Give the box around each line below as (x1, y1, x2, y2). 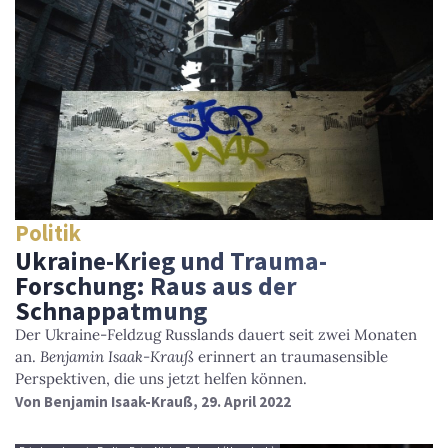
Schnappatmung (15, 294, 207, 327)
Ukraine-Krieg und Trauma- (15, 244, 327, 277)
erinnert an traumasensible (194, 346, 388, 366)
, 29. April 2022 (193, 391, 291, 411)
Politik (15, 219, 81, 248)
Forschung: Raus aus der (15, 269, 297, 302)
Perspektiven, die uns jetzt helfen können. (15, 368, 307, 388)
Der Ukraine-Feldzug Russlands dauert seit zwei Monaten (15, 324, 417, 344)
